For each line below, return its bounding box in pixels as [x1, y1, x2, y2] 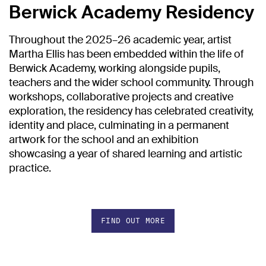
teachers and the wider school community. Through [9, 75, 254, 90]
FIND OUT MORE [101, 216, 165, 224]
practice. [9, 160, 51, 175]
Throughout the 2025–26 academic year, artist [9, 32, 232, 47]
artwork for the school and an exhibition [9, 132, 198, 147]
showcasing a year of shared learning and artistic [9, 146, 242, 161]
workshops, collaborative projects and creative [9, 89, 233, 104]
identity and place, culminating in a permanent [9, 118, 229, 132]
